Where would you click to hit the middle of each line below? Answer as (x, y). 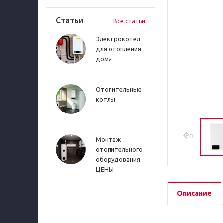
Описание (194, 193)
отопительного (119, 149)
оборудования (118, 159)
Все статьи (129, 21)
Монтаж (108, 139)
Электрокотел (118, 39)
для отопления (118, 49)
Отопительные (119, 89)
